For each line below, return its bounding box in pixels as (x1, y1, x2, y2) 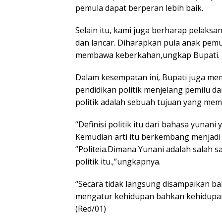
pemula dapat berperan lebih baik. (75, 2, 203, 14)
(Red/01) (75, 203, 108, 215)
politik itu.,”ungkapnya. (75, 156, 161, 167)
